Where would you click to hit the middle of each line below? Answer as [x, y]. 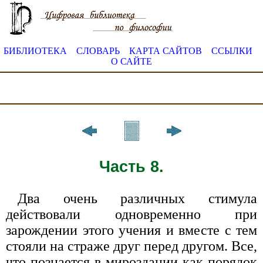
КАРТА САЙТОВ [166, 51]
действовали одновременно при [131, 214]
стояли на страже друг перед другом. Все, [131, 246]
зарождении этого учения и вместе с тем [131, 230]
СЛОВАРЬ [98, 51]
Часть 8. [131, 166]
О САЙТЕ [131, 61]
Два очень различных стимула [137, 198]
